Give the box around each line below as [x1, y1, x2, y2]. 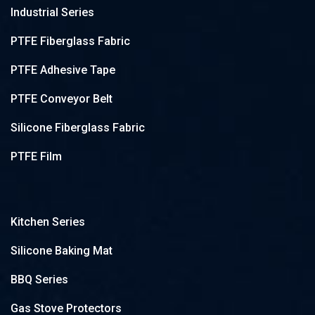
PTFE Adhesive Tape [11, 63, 115, 77]
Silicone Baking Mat [11, 244, 112, 258]
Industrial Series [11, 6, 94, 20]
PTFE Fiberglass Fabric [11, 34, 130, 49]
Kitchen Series [11, 215, 85, 229]
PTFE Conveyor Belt [11, 92, 112, 106]
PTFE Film [11, 150, 62, 164]
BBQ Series [11, 273, 68, 287]
